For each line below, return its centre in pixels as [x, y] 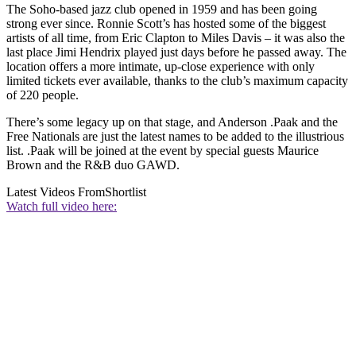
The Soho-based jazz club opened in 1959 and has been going [162, 9]
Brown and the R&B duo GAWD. [93, 164]
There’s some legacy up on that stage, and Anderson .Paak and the [172, 122]
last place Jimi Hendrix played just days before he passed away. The [176, 52]
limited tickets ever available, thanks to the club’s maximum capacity [177, 80]
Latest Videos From [56, 192]
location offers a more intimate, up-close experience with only [161, 66]
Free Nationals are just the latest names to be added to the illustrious [175, 136]
